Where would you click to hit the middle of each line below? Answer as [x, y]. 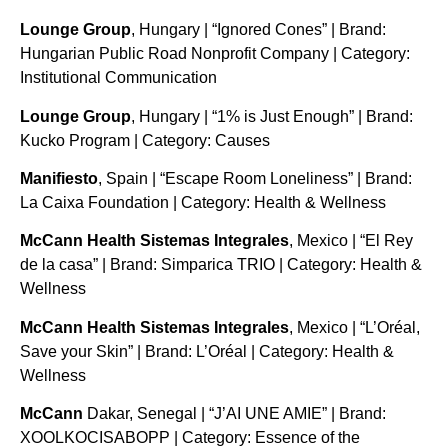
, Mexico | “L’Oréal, [354, 327]
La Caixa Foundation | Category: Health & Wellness [203, 203]
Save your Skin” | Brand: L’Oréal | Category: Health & [207, 351]
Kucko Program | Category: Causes [145, 140]
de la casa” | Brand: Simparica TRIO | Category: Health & [221, 265]
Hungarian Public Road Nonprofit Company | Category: [215, 54]
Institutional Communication [118, 78]
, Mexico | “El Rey [351, 241]
